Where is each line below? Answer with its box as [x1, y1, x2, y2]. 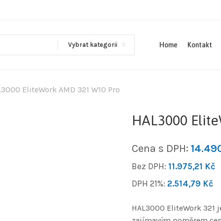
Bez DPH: [131, 161, 168, 171]
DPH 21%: [131, 178, 167, 188]
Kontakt [187, 41, 212, 49]
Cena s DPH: [131, 142, 191, 155]
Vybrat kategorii [68, 41, 117, 48]
